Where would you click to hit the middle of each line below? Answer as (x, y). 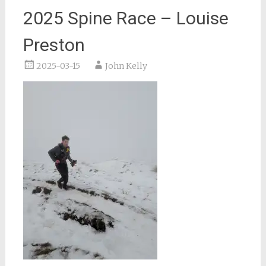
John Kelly (126, 66)
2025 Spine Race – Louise (126, 18)
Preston (54, 45)
